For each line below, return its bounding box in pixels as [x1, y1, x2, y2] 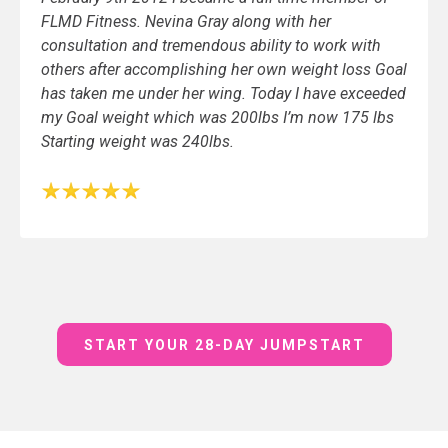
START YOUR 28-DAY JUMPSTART [83, 336, 365, 353]
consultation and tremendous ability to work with [41, 35, 381, 55]
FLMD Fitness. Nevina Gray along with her [41, 11, 331, 31]
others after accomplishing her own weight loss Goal [41, 59, 407, 79]
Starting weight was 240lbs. [41, 131, 234, 151]
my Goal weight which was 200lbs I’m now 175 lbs [41, 107, 394, 127]
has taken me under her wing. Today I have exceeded [41, 83, 406, 103]
